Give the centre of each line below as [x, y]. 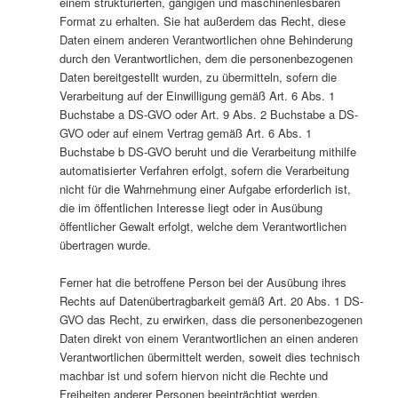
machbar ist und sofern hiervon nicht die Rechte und [193, 376]
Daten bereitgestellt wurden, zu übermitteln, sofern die [198, 77]
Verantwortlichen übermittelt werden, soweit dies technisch [209, 357]
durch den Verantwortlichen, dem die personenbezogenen [206, 59]
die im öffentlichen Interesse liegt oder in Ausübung [191, 208]
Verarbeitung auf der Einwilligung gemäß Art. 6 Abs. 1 [197, 96]
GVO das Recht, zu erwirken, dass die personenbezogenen [211, 320]
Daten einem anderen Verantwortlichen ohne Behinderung [206, 40]
